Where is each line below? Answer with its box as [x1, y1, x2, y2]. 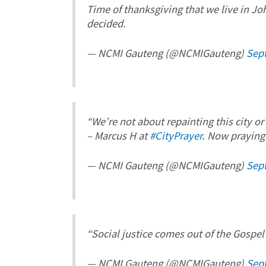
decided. [87, 15, 126, 30]
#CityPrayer [150, 128, 202, 142]
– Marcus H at [87, 128, 150, 142]
